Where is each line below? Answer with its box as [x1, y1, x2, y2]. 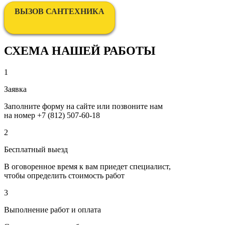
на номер [4, 111, 37, 120]
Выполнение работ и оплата [4, 205, 101, 214]
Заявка [4, 85, 27, 94]
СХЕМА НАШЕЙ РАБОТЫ [4, 44, 156, 58]
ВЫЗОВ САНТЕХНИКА [15, 7, 104, 16]
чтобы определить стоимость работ [4, 171, 125, 180]
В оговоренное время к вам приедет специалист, [4, 162, 171, 171]
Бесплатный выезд [4, 145, 68, 154]
